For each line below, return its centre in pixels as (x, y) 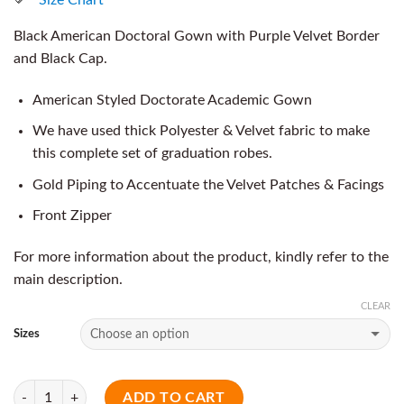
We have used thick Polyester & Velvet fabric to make (201, 131)
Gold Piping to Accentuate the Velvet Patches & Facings (208, 184)
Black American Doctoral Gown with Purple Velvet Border (197, 36)
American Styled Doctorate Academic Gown (172, 100)
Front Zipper (72, 216)
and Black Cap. (60, 58)
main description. (68, 280)
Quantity (37, 390)
